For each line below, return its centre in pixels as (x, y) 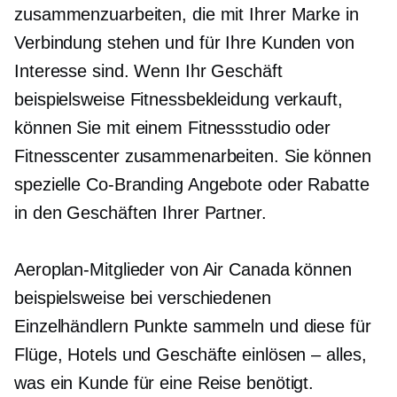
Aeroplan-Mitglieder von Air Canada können (183, 270)
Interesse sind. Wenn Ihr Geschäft (148, 71)
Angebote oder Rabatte (276, 185)
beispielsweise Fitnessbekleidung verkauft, (179, 100)
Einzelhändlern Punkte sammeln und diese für (193, 327)
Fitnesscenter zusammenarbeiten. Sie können (193, 156)
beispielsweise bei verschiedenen (143, 298)
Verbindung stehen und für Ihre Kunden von (184, 43)
